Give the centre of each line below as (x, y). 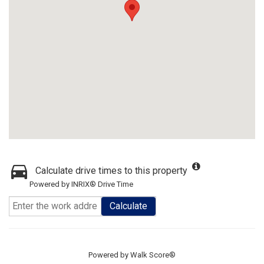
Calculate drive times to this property (111, 171)
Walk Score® (153, 255)
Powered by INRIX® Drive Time (81, 184)
